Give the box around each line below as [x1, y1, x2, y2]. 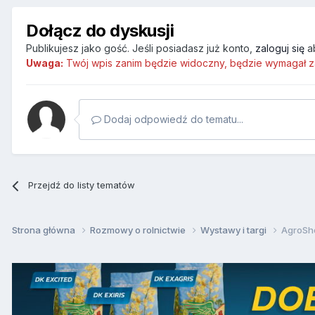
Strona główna [12, 224, 77, 236]
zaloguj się [255, 42, 304, 55]
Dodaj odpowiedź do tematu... [101, 113, 243, 126]
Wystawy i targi [200, 224, 269, 236]
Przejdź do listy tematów [28, 179, 136, 191]
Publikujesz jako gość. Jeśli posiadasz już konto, [26, 42, 255, 55]
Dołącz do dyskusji [26, 20, 174, 41]
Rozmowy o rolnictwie [90, 224, 188, 236]
